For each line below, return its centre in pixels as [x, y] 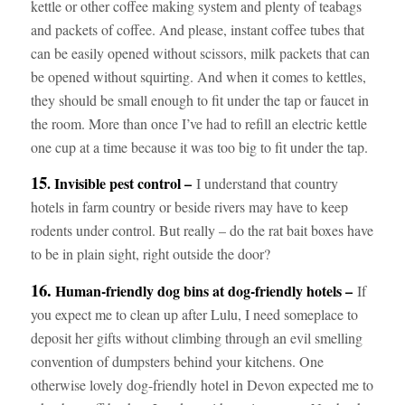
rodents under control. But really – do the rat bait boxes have [202, 231]
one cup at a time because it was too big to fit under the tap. [199, 146]
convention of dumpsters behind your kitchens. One [177, 361]
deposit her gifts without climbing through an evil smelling [196, 337]
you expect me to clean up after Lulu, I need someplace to [194, 314]
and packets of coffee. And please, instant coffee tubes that [197, 29]
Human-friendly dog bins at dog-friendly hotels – [204, 290]
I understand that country [264, 184]
